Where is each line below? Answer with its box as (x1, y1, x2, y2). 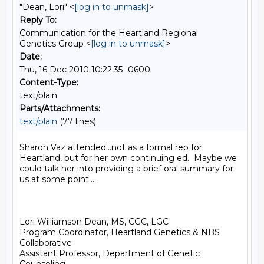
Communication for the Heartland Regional (19, 28, 198, 38)
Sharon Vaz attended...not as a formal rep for (19, 142, 202, 153)
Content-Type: (19, 77, 78, 88)
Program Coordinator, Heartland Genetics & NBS (19, 227, 220, 237)
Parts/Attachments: (19, 103, 100, 114)
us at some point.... (19, 174, 101, 184)
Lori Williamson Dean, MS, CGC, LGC (19, 216, 169, 227)
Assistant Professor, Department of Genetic (19, 248, 200, 259)
